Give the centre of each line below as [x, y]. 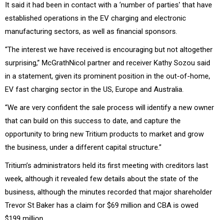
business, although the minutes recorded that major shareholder [109, 192]
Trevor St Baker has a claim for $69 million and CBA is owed [102, 205]
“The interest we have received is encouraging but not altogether [109, 49]
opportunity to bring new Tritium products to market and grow [104, 134]
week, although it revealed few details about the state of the [102, 179]
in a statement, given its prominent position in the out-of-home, [108, 76]
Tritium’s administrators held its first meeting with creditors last [107, 165]
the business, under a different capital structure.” [83, 147]
